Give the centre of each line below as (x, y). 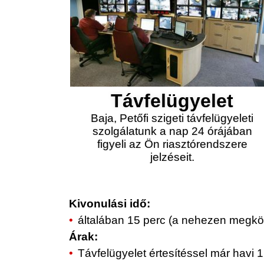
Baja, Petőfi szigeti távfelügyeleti (172, 118)
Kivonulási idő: (110, 204)
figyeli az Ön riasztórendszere (172, 144)
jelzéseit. (172, 157)
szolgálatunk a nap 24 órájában (172, 131)
